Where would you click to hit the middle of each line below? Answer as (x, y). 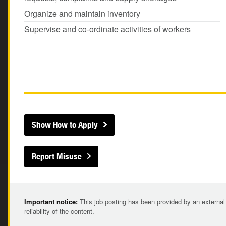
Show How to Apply (65, 125)
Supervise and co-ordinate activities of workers (107, 29)
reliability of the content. (59, 211)
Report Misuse (57, 156)
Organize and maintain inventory (82, 13)
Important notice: (51, 202)
